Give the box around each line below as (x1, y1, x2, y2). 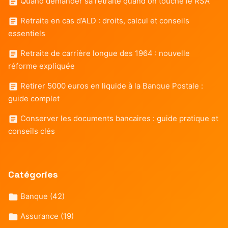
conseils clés (8, 126, 55, 136)
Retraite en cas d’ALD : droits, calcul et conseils (18, 15, 189, 25)
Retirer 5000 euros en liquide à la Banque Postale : (18, 80, 203, 91)
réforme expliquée (8, 61, 75, 71)
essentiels (8, 28, 45, 38)
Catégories (8, 168, 58, 180)
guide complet (8, 93, 60, 103)
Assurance (18, 211, 61, 221)
